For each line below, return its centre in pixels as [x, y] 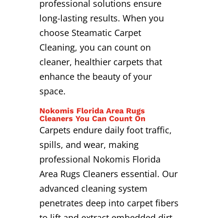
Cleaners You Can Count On [92, 119]
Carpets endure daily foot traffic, [105, 130]
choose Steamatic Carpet [90, 33]
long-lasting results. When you [101, 18]
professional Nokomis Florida [100, 159]
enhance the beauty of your [95, 77]
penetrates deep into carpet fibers [109, 203]
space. [52, 91]
